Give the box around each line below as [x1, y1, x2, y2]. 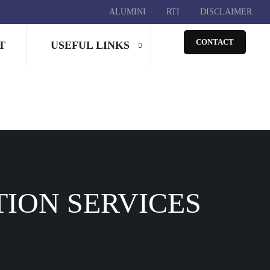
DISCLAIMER [200, 7, 252, 16]
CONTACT [196, 37, 234, 46]
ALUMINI [109, 7, 146, 16]
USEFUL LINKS [51, 39, 130, 51]
